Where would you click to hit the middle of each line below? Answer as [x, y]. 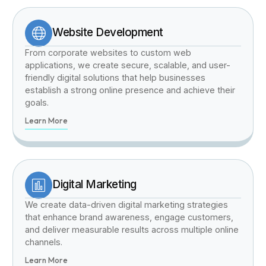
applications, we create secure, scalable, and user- [128, 65]
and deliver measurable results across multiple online [132, 229]
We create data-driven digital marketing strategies [127, 204]
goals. [37, 102]
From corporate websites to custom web [108, 52]
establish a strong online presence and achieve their [130, 90]
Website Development [108, 33]
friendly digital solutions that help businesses [115, 77]
